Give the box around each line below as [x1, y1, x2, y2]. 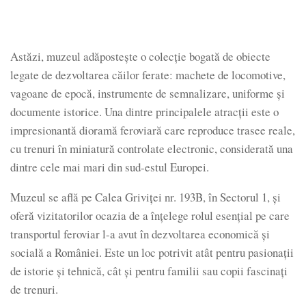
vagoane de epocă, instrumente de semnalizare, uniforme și [10, 85, 285, 101]
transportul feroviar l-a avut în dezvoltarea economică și [10, 225, 270, 242]
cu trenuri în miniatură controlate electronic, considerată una [10, 140, 293, 156]
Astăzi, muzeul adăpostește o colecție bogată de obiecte [10, 48, 270, 64]
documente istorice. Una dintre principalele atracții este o [10, 103, 279, 120]
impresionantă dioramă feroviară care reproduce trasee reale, [10, 122, 295, 138]
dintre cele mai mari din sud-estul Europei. [10, 158, 209, 175]
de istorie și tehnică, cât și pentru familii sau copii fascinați [10, 262, 288, 279]
